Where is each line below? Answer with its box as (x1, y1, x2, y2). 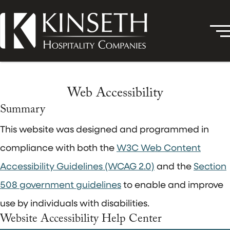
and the (155, 160, 194, 172)
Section (194, 160, 226, 172)
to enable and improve (121, 178, 223, 190)
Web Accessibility (67, 83, 163, 106)
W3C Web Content (117, 141, 201, 154)
